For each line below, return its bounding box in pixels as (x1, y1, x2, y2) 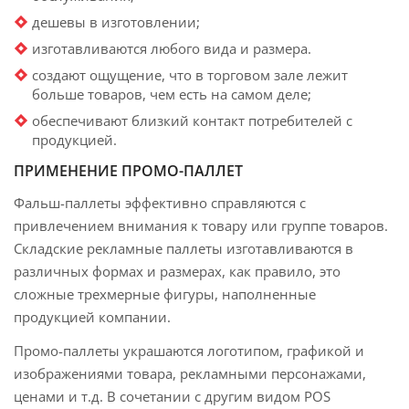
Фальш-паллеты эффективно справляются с (14, 194, 306, 212)
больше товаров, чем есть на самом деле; (32, 85, 311, 103)
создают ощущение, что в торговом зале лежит (32, 66, 348, 84)
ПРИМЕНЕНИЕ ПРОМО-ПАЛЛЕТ (14, 161, 243, 181)
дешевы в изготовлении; (32, 13, 200, 31)
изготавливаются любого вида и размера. (32, 39, 311, 58)
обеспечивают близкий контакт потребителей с (32, 111, 352, 130)
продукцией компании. (14, 308, 171, 326)
